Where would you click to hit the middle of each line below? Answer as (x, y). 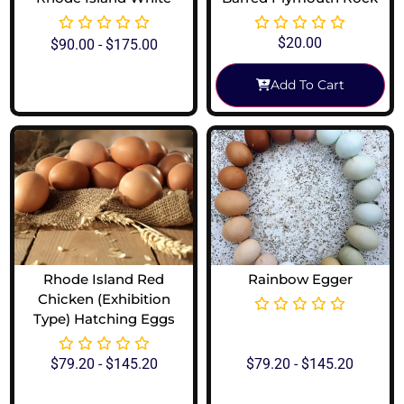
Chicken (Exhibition (104, 299)
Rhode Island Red (104, 280)
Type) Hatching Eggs (104, 319)
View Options (110, 86)
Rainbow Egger (300, 280)
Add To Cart (307, 85)
